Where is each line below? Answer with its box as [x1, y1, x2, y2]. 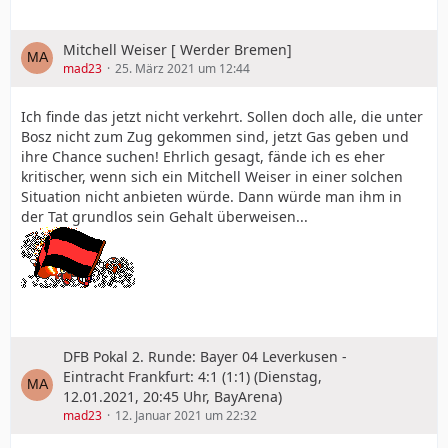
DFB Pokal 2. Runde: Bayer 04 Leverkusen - [63, 346, 347, 366]
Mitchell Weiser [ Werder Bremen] [63, 39, 292, 59]
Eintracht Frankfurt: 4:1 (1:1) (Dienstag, [63, 366, 322, 386]
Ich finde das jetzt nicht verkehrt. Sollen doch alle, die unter [21, 106, 423, 126]
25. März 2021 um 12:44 [115, 59, 250, 77]
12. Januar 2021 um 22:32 [115, 406, 257, 424]
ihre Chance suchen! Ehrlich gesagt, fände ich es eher [21, 146, 385, 166]
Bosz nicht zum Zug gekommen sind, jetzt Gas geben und [21, 126, 409, 146]
